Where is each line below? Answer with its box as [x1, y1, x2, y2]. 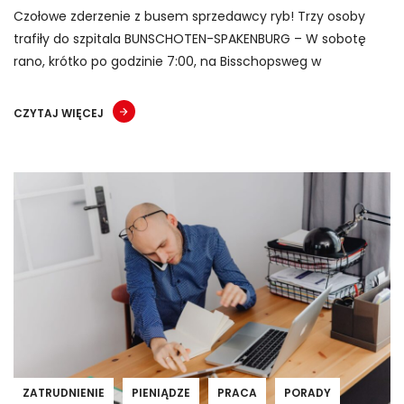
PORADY [284, 385, 331, 401]
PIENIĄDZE [132, 385, 190, 401]
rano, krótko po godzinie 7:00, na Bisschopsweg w [14, 51, 321, 70]
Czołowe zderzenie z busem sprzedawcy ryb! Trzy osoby [14, 6, 365, 25]
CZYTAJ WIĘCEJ [14, 105, 104, 121]
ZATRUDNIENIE [23, 385, 105, 401]
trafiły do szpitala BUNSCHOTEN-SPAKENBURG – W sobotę [14, 29, 366, 48]
